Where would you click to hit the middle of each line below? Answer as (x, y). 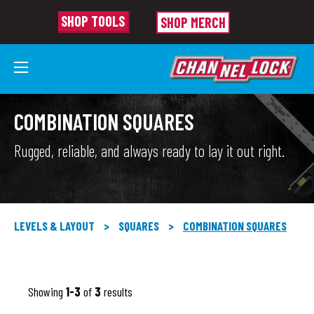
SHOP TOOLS (93, 21)
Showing (47, 292)
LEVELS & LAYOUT (54, 226)
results (117, 292)
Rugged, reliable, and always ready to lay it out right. (149, 150)
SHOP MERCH (193, 22)
